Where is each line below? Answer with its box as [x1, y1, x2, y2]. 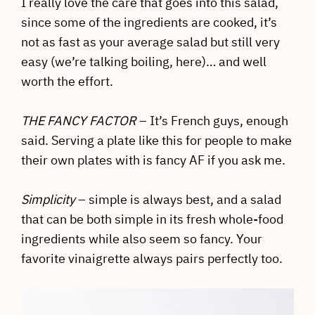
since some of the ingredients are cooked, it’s [20, 14, 277, 31]
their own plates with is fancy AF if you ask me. [20, 152, 285, 169]
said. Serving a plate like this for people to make [20, 132, 292, 149]
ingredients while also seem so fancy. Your [20, 231, 262, 247]
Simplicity [20, 191, 75, 208]
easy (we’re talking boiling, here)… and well [20, 53, 266, 70]
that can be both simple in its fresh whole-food [20, 211, 283, 228]
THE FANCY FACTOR [20, 112, 136, 129]
